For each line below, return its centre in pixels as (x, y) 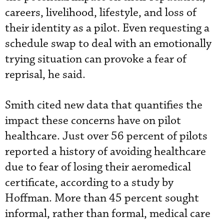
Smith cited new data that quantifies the (104, 105)
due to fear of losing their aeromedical (98, 167)
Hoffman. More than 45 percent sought (102, 198)
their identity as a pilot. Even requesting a (107, 28)
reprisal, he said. (45, 74)
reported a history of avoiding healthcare (105, 151)
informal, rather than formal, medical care (108, 213)
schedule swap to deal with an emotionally (108, 43)
